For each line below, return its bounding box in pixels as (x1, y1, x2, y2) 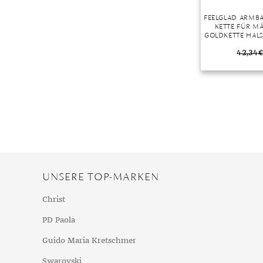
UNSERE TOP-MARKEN (42, 170, 159, 183)
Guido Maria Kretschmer (42, 237, 136, 245)
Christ (42, 195, 65, 204)
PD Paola (42, 216, 75, 224)
